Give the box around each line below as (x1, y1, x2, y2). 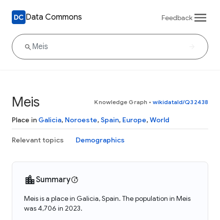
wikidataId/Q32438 (153, 98, 208, 106)
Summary (36, 175, 71, 185)
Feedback (162, 13, 192, 22)
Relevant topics (12, 136, 64, 144)
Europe (122, 115, 146, 124)
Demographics (76, 136, 125, 144)
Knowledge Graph (94, 98, 147, 106)
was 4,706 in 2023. (24, 204, 82, 213)
